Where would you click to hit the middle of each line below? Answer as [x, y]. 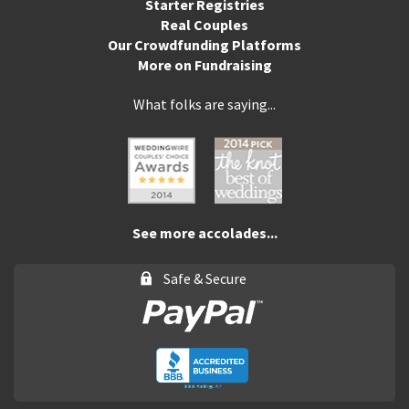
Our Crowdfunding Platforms [204, 44]
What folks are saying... [204, 104]
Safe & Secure [204, 278]
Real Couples [204, 24]
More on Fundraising [204, 64]
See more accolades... [204, 232]
